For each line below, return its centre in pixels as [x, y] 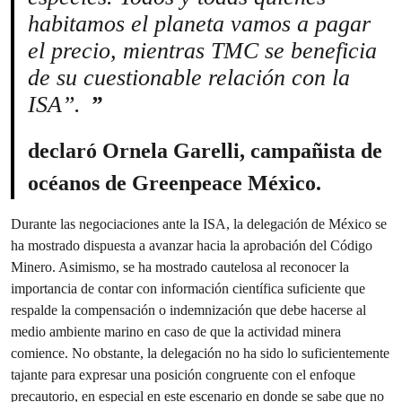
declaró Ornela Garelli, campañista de [205, 151]
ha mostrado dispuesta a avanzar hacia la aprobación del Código [192, 245]
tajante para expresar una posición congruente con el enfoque [183, 375]
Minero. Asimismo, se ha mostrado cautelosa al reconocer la [180, 267]
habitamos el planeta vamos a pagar [199, 24]
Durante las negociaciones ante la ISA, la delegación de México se [199, 224]
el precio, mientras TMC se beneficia [202, 51]
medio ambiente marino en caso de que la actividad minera [176, 332]
